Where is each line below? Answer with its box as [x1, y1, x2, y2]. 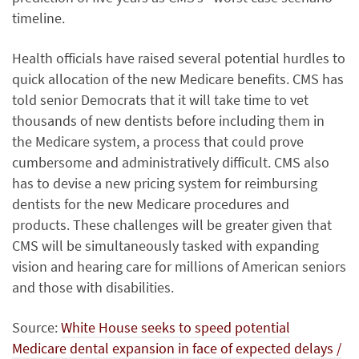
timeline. [12, 9, 65, 27]
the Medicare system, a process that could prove [12, 132, 304, 151]
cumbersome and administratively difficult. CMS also [12, 153, 329, 171]
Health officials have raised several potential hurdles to [12, 49, 345, 67]
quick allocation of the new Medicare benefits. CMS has [12, 70, 344, 88]
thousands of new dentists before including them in [12, 111, 325, 130]
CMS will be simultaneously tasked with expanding [12, 236, 319, 255]
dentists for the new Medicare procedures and [12, 195, 289, 213]
